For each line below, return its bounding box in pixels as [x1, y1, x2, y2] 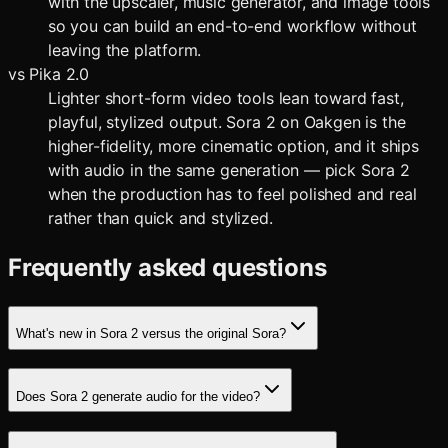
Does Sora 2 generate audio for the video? [16, 388, 260, 404]
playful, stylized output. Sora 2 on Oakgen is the [48, 111, 406, 132]
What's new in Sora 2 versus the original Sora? [16, 326, 286, 342]
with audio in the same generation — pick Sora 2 [48, 159, 410, 180]
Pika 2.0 [29, 63, 90, 84]
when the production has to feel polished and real [48, 183, 417, 204]
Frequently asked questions [8, 252, 327, 282]
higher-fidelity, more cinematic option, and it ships [48, 135, 419, 156]
